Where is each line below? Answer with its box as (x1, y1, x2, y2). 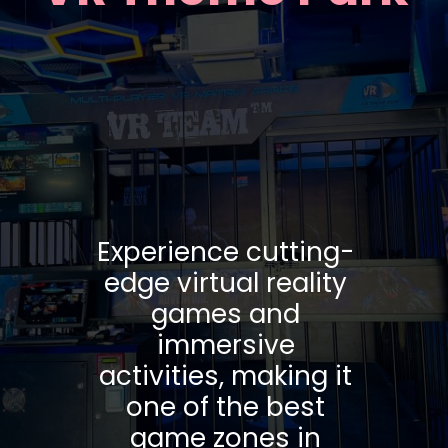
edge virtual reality (104, 264, 348, 301)
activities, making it (99, 357, 353, 394)
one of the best (126, 388, 326, 425)
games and (151, 295, 301, 332)
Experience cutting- (97, 233, 355, 270)
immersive (156, 326, 295, 363)
